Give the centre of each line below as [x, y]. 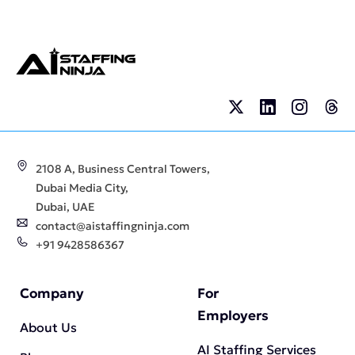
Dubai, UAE [65, 206]
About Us [48, 327]
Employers [233, 315]
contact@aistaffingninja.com [113, 225]
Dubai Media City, [82, 187]
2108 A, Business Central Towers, [123, 168]
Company [52, 293]
